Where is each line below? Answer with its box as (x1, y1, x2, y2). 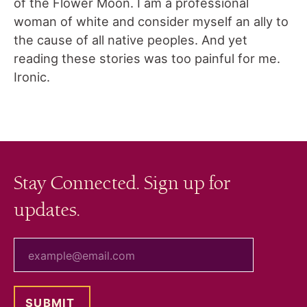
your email (13, 237, 67, 251)
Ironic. (14, 69, 53, 85)
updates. (14, 199, 80, 222)
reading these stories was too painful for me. (14, 51, 280, 66)
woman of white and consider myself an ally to (14, 14, 288, 29)
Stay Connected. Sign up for (14, 173, 231, 195)
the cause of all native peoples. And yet (14, 32, 247, 48)
